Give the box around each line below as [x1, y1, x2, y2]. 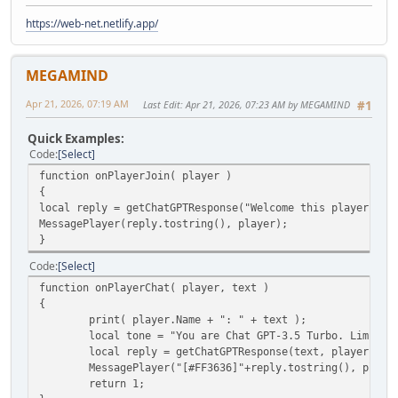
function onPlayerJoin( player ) [39, 168, 232, 182]
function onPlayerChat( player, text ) [39, 280, 269, 294]
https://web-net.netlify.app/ [26, 16, 158, 32]
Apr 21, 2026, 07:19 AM [26, 97, 129, 111]
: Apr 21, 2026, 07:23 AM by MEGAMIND [180, 98, 350, 112]
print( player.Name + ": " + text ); [89, 312, 306, 326]
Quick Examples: [28, 130, 124, 147]
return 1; [89, 376, 145, 390]
